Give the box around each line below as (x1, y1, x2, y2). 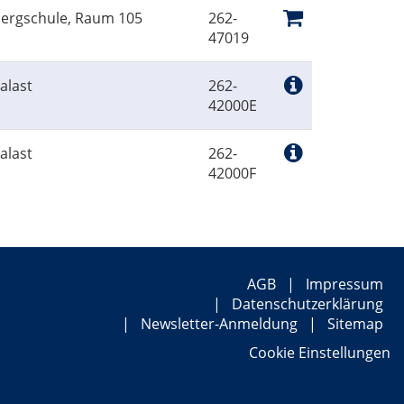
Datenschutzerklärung (232, 294, 383, 315)
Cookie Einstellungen (249, 343, 390, 363)
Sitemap (327, 314, 383, 335)
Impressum (306, 274, 383, 295)
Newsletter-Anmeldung (141, 314, 298, 335)
